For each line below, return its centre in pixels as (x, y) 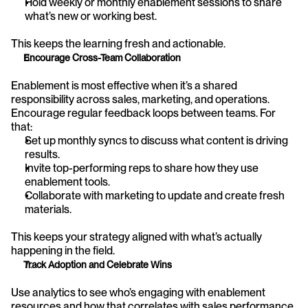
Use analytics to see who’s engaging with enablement (138, 292)
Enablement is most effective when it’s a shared (124, 85)
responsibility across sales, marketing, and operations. (140, 99)
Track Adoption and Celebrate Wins (98, 264)
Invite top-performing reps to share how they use (142, 168)
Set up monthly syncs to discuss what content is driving (156, 140)
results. (42, 154)
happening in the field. (63, 250)
